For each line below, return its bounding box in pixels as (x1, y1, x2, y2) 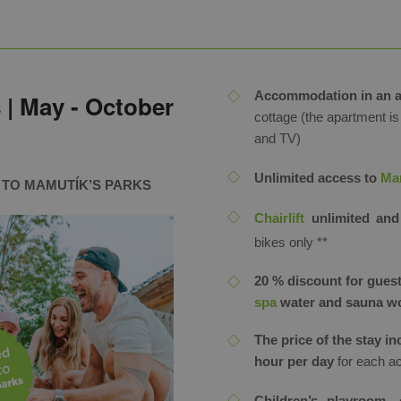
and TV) (254, 131, 301, 146)
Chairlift (254, 210, 304, 226)
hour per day (254, 354, 334, 369)
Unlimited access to (254, 170, 380, 185)
